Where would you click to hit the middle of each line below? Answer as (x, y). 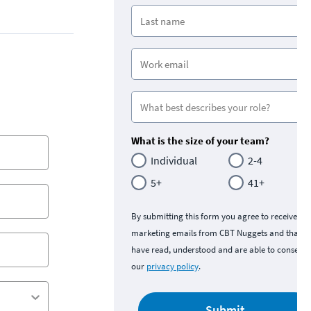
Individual (174, 160)
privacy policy (173, 266)
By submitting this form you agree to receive (214, 216)
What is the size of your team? (200, 141)
